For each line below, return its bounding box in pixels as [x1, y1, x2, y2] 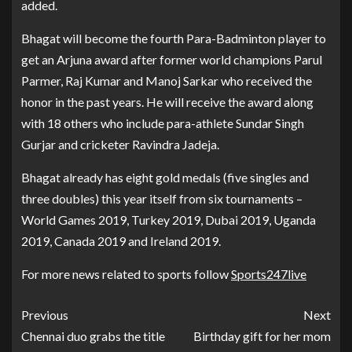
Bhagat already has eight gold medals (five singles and [21, 169, 309, 185]
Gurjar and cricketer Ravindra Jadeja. [21, 136, 219, 152]
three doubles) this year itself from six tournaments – [21, 190, 302, 206]
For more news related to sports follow [21, 266, 231, 281]
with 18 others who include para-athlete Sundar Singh [21, 115, 304, 130]
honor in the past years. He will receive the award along [21, 93, 313, 109]
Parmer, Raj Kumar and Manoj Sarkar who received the [21, 72, 312, 88]
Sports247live [231, 266, 306, 281]
